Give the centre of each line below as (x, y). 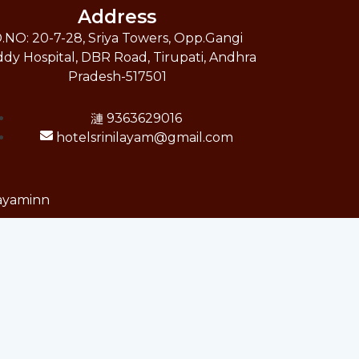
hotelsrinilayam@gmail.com (144, 137)
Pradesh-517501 (117, 76)
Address (117, 16)
